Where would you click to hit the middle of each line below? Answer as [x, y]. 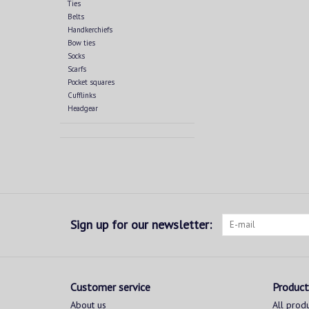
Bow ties [81, 43]
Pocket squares [91, 82]
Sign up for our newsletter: [141, 225]
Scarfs [77, 69]
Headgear [82, 109]
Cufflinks [81, 96]
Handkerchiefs [90, 30]
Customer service [110, 287]
